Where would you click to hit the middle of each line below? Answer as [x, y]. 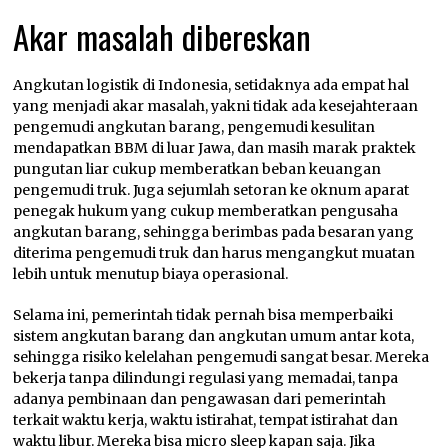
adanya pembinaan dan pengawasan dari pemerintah [200, 399]
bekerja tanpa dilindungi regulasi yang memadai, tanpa [206, 378]
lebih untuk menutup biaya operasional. [151, 274]
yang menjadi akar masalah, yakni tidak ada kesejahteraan [216, 106]
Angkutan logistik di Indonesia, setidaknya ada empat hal [211, 85]
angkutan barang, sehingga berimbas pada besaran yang [214, 232]
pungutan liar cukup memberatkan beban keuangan [197, 169]
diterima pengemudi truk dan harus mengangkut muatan [214, 253]
